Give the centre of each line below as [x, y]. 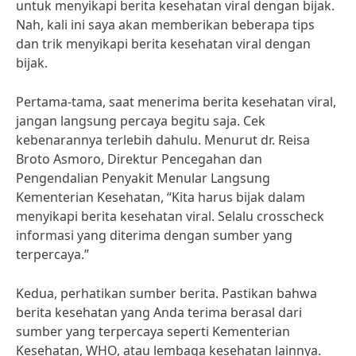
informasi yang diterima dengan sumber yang [154, 235]
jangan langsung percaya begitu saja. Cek [141, 121]
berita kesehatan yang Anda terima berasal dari [159, 312]
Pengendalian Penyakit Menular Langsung [143, 178]
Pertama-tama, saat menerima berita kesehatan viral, [176, 102]
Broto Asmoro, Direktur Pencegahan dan [139, 159]
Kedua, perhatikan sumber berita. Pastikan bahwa [166, 293]
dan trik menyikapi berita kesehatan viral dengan [163, 44]
